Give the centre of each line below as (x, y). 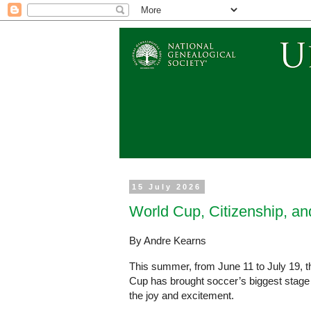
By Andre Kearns (168, 241)
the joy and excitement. (182, 295)
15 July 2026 (167, 187)
